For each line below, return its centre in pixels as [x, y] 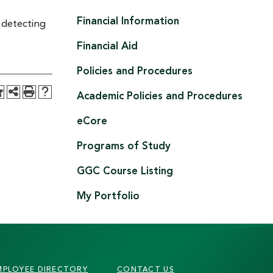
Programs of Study [124, 147]
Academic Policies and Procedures [160, 97]
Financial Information [128, 22]
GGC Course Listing [125, 172]
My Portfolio [108, 197]
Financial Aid [107, 47]
